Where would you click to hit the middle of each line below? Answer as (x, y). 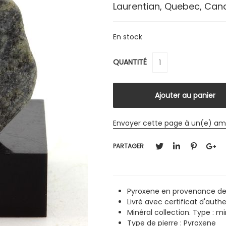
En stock (128, 37)
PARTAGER (128, 146)
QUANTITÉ (131, 62)
